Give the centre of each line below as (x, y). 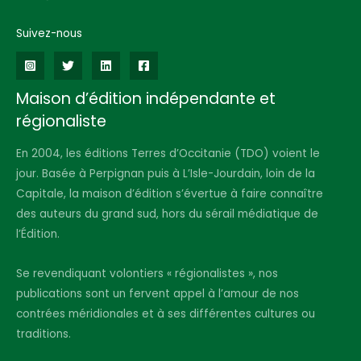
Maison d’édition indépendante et (146, 98)
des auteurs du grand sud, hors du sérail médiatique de (167, 214)
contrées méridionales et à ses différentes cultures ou (166, 313)
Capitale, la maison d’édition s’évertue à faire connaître (170, 193)
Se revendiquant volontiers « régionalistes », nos (147, 273)
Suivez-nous (49, 33)
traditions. (44, 334)
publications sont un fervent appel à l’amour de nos (158, 293)
